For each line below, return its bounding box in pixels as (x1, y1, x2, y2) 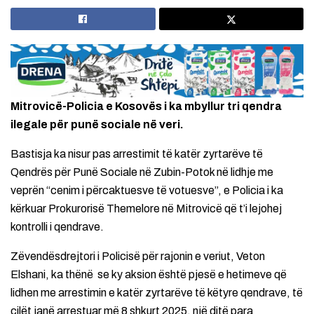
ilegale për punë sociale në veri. (11, 118, 184, 130)
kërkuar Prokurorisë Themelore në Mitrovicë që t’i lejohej (11, 202, 282, 214)
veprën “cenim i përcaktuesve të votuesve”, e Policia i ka (11, 184, 283, 196)
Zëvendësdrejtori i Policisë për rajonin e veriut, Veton (11, 250, 265, 262)
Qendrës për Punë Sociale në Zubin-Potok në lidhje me (11, 165, 273, 178)
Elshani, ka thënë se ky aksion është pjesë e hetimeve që (11, 268, 287, 280)
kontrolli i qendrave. (11, 220, 104, 233)
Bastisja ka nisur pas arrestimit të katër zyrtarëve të (11, 147, 263, 160)
